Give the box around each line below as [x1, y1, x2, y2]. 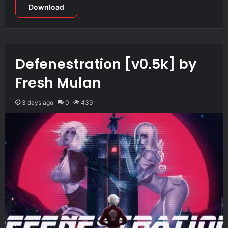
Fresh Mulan [15, 73, 101, 92]
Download [28, 2, 64, 11]
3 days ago [21, 98, 53, 106]
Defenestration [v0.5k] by [15, 54, 196, 73]
